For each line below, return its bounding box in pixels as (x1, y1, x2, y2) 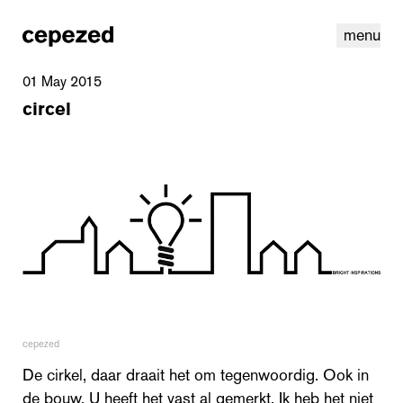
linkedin (22, 306, 62, 323)
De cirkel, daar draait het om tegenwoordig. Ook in (22, 363, 369, 386)
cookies (308, 306, 349, 323)
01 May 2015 (22, 72, 102, 91)
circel (22, 97, 71, 121)
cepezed (22, 336, 59, 350)
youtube (62, 306, 104, 323)
